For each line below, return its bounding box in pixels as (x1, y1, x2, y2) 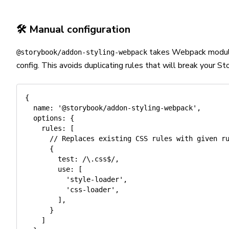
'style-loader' (66, 175, 123, 184)
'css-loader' (66, 186, 115, 194)
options (33, 114, 62, 122)
